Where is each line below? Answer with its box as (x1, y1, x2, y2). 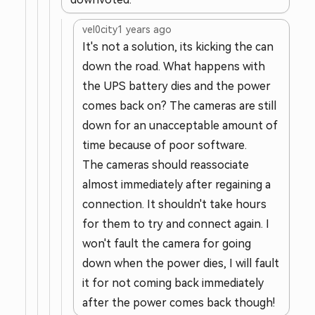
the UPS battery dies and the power (82, 80, 271, 92)
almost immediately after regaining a (82, 179, 271, 191)
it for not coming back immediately (82, 277, 264, 289)
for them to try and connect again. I (82, 218, 269, 230)
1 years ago (117, 24, 172, 35)
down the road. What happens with (82, 60, 265, 72)
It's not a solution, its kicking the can (82, 41, 274, 53)
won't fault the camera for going (82, 238, 251, 250)
